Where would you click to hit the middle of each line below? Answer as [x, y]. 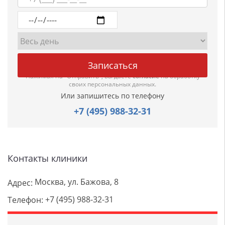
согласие [146, 76]
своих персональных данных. [113, 84]
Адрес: [20, 183]
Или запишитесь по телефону [113, 96]
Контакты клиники [47, 158]
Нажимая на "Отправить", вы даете [79, 76]
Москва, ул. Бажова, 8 [76, 182]
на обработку [179, 76]
